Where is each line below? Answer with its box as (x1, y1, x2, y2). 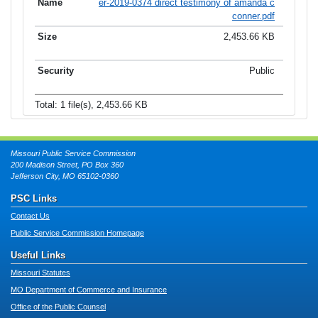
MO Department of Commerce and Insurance (11, 285, 167, 295)
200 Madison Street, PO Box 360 (11, 160, 124, 170)
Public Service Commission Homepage (11, 229, 144, 238)
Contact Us (11, 212, 50, 221)
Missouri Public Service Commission (11, 149, 136, 158)
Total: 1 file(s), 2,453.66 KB (35, 99, 148, 110)
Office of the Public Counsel (11, 302, 106, 312)
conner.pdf (232, 10, 275, 21)
